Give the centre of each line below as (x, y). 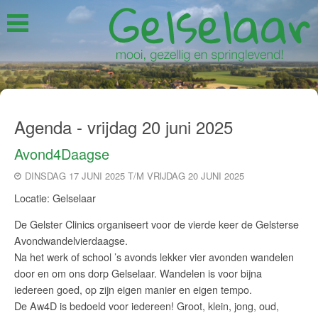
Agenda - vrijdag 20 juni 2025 (123, 127)
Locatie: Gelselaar (55, 197)
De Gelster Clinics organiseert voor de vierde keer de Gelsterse (156, 224)
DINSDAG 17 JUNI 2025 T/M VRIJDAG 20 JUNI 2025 (134, 175)
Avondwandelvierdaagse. (71, 241)
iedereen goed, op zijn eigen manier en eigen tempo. (133, 290)
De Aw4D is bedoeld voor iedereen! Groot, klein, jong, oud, (146, 306)
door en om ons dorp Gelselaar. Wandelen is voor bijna (138, 273)
